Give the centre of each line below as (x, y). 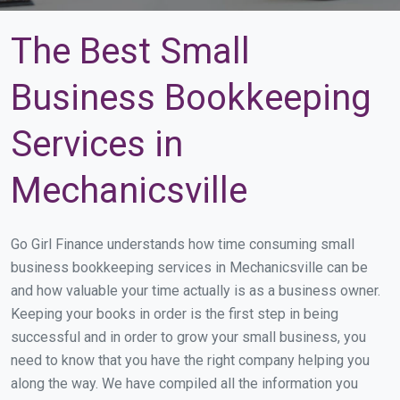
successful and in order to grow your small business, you (188, 337)
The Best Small (130, 51)
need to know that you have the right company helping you (190, 360)
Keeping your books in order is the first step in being (175, 314)
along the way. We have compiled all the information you (184, 383)
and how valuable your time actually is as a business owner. (196, 291)
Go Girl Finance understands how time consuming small (183, 244)
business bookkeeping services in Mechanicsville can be (189, 267)
